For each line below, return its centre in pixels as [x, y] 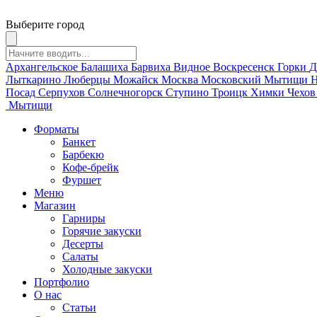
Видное [193, 67]
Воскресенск [245, 67]
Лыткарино [35, 80]
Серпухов [63, 92]
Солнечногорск [127, 92]
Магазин [55, 206]
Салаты [80, 257]
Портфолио [62, 282]
